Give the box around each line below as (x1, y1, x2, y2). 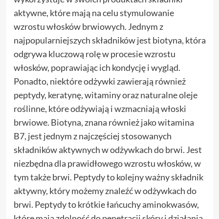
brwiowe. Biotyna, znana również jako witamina (13, 116, 194, 128)
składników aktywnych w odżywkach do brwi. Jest (13, 144, 202, 155)
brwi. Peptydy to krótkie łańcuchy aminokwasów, (13, 198, 199, 210)
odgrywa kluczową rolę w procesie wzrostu (13, 48, 175, 59)
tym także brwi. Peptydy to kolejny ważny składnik (13, 171, 203, 182)
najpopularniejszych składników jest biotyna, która (13, 34, 206, 45)
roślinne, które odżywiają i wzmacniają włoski (13, 103, 186, 114)
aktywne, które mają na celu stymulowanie (13, 7, 174, 18)
